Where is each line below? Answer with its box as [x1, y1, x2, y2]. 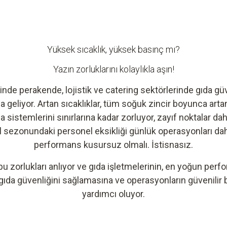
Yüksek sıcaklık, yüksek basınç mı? [47, 44, 180, 55]
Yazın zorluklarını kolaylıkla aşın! [53, 63, 174, 74]
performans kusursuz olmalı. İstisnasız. [34, 139, 193, 150]
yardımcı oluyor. [82, 188, 145, 199]
